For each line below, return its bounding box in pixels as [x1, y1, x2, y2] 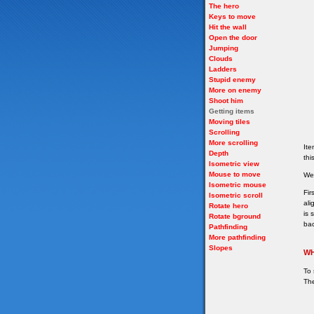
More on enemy [209, 86, 261, 94]
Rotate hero [209, 202, 248, 210]
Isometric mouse [209, 181, 266, 189]
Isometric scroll [209, 191, 263, 199]
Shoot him [209, 97, 243, 104]
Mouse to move [209, 170, 261, 178]
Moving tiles [209, 118, 250, 125]
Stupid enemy [209, 76, 256, 83]
